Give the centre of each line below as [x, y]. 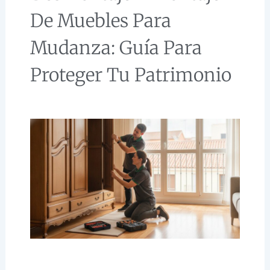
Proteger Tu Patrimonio [131, 75]
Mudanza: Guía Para [116, 48]
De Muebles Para [101, 21]
